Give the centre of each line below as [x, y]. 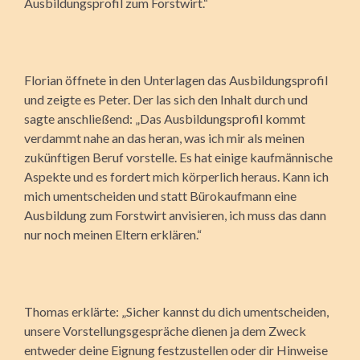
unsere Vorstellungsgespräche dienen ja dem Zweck [165, 330]
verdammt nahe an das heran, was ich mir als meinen [164, 137]
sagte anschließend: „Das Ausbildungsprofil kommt [165, 118]
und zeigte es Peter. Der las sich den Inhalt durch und [166, 99]
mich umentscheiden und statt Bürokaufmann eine [160, 195]
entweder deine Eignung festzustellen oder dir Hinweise [176, 350]
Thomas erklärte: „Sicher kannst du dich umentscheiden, [176, 311]
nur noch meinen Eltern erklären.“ [113, 234]
